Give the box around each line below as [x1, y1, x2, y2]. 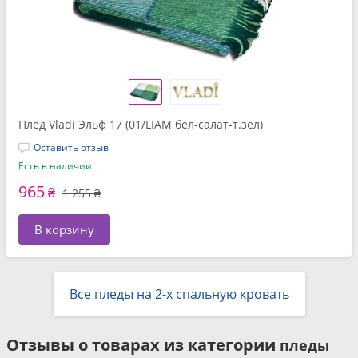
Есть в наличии [18, 159, 92, 173]
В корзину [34, 221, 94, 237]
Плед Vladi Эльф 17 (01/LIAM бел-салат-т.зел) [18, 117, 263, 132]
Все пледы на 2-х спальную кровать [69, 285, 289, 303]
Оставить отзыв [34, 141, 109, 154]
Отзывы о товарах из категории [6, 334, 280, 356]
